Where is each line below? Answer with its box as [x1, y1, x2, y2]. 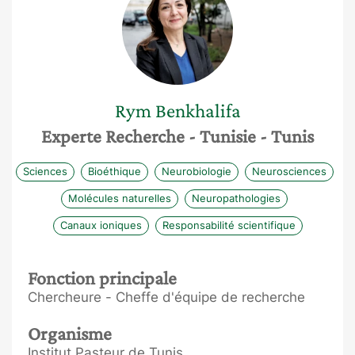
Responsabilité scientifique [162, 218, 296, 231]
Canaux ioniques [59, 218, 142, 231]
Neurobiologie [161, 164, 231, 177]
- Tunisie [189, 125, 256, 147]
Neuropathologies [192, 191, 281, 204]
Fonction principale [28, 267, 177, 288]
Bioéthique [87, 164, 141, 177]
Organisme [28, 323, 112, 344]
